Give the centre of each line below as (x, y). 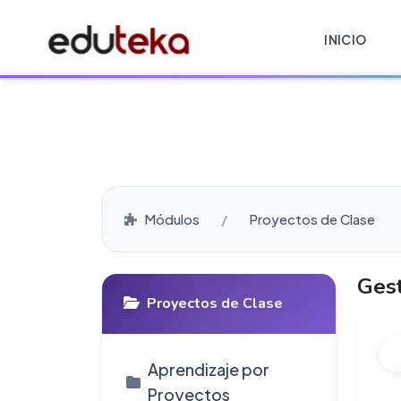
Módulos (172, 219)
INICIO (346, 39)
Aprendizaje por (209, 369)
